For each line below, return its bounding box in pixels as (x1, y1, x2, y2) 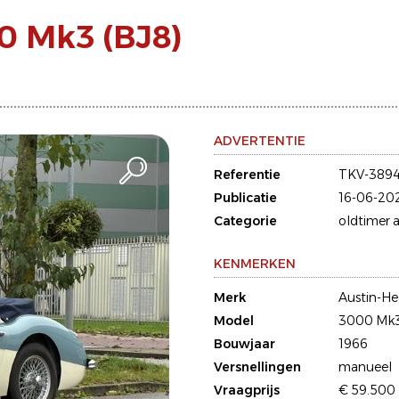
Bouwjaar (214, 336, 275, 352)
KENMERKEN (214, 256, 296, 272)
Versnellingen (214, 359, 301, 375)
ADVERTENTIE (214, 133, 305, 149)
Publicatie (214, 190, 277, 206)
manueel (338, 359, 392, 375)
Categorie (214, 213, 277, 229)
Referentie (214, 167, 281, 183)
